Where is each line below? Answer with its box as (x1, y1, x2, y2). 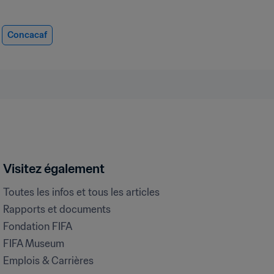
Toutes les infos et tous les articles (3, 186, 160, 198)
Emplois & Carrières (3, 254, 94, 267)
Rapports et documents (3, 203, 111, 215)
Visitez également (3, 161, 105, 177)
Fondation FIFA (3, 220, 72, 232)
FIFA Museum (3, 237, 64, 250)
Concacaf (7, 29, 47, 40)
